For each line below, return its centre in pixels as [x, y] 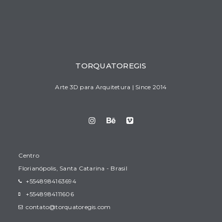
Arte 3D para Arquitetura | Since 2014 [111, 87]
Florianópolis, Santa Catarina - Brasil [73, 168]
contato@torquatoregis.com [68, 207]
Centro [29, 155]
